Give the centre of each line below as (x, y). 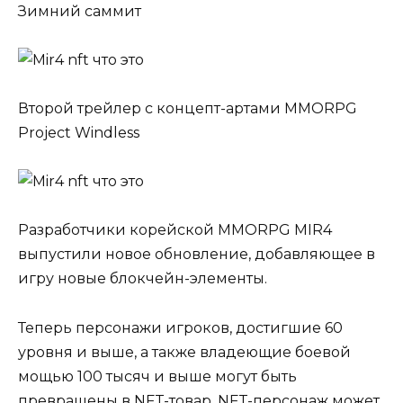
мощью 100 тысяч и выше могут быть (157, 376)
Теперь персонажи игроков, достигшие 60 (180, 327)
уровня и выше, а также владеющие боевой (184, 352)
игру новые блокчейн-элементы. (143, 279)
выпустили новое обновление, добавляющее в (197, 255)
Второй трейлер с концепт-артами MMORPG (188, 109)
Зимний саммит (80, 11)
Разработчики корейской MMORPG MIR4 (175, 230)
